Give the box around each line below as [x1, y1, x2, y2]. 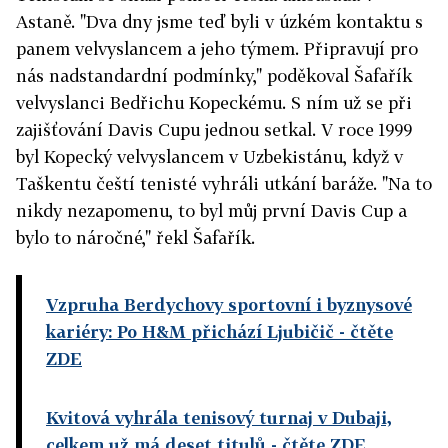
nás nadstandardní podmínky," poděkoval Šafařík [16, 65, 412, 87]
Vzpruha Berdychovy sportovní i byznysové [46, 294, 412, 316]
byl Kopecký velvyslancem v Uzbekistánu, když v [16, 146, 403, 168]
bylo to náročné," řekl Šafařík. [16, 227, 255, 249]
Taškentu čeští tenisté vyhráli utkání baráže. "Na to [16, 173, 432, 195]
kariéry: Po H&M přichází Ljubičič [46, 321, 334, 343]
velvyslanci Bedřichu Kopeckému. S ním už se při [16, 92, 412, 114]
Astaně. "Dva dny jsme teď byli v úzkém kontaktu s [16, 11, 423, 33]
